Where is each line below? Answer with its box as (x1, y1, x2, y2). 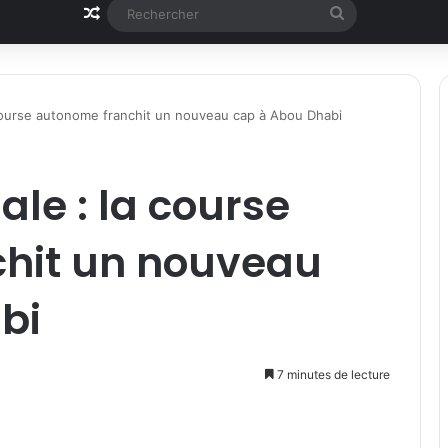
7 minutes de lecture (274, 367, 390, 383)
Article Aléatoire (98, 3, 222, 24)
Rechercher (342, 3, 428, 23)
